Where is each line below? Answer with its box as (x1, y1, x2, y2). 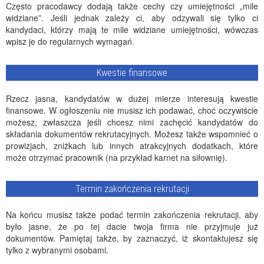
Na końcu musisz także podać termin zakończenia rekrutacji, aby (6, 209, 258, 220)
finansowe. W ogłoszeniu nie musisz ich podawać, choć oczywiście (6, 104, 258, 116)
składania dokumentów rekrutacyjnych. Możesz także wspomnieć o (6, 128, 258, 140)
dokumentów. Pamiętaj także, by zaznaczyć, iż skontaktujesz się (6, 232, 258, 244)
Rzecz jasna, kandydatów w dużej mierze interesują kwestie (6, 93, 258, 104)
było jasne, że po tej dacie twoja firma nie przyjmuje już (6, 220, 258, 232)
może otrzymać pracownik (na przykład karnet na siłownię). (6, 151, 227, 163)
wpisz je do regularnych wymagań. (6, 35, 134, 47)
